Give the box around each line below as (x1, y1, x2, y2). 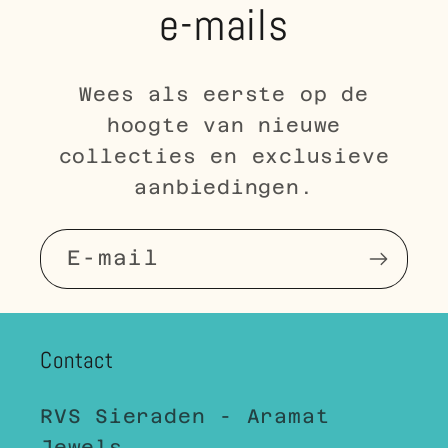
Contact (40, 345, 115, 376)
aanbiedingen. (134, 175, 314, 198)
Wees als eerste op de (79, 82, 369, 105)
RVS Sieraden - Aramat (40, 405, 330, 428)
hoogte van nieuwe (106, 113, 342, 136)
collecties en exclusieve (58, 144, 390, 167)
